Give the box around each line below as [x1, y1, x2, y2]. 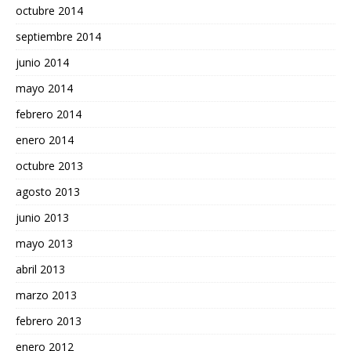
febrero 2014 [16, 106, 81, 121]
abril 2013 [16, 261, 65, 277]
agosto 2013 [16, 183, 80, 199]
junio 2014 [16, 54, 69, 70]
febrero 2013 [16, 313, 81, 328]
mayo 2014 [16, 80, 73, 96]
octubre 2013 [16, 157, 83, 173]
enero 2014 [16, 132, 74, 147]
